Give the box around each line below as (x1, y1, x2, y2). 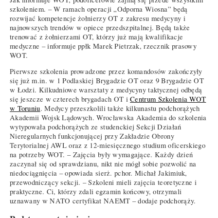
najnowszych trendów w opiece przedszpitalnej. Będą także (10, 22, 190, 32)
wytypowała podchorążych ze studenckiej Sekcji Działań (10, 122, 182, 132)
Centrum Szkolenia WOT (130, 94, 206, 104)
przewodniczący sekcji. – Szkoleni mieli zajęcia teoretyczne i (10, 178, 197, 187)
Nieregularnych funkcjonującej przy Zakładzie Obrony (10, 131, 174, 141)
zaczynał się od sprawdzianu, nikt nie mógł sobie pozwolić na (10, 159, 197, 169)
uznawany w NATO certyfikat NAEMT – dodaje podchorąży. (10, 196, 196, 206)
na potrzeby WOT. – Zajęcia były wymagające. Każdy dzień (10, 150, 193, 160)
